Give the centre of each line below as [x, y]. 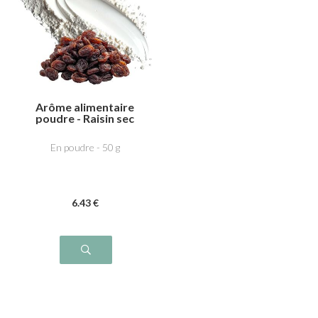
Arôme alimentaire [85, 106]
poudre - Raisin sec [85, 118]
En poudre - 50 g [85, 148]
